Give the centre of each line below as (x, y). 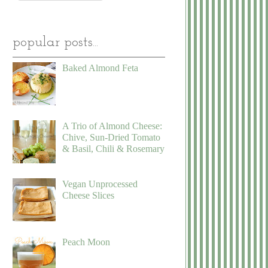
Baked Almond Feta (100, 68)
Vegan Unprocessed (100, 184)
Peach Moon (86, 242)
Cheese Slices (89, 196)
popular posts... (55, 43)
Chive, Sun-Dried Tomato (112, 138)
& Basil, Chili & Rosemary (114, 149)
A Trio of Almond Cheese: (112, 126)
